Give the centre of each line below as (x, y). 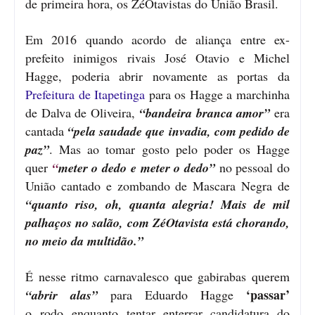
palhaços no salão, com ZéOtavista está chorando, (157, 223)
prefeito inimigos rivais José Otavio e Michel (157, 58)
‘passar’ (268, 295)
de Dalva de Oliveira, (82, 113)
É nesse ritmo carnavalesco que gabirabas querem (157, 277)
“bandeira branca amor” (205, 113)
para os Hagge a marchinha (218, 95)
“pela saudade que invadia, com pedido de (179, 131)
